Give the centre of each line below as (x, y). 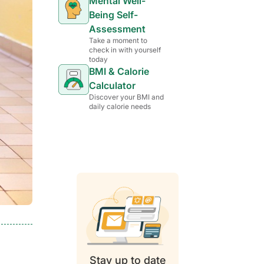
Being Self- (113, 15)
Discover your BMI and (126, 97)
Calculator (112, 86)
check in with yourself (125, 50)
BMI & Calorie (119, 72)
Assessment (117, 29)
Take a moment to (118, 41)
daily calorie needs (120, 107)
